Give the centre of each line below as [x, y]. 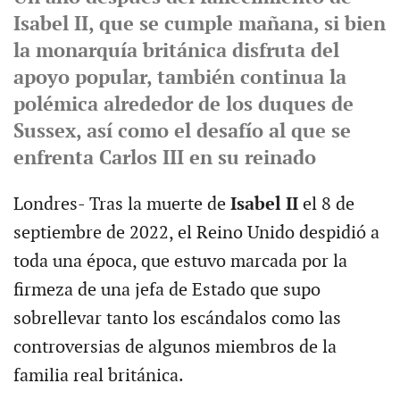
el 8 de [326, 204]
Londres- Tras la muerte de [121, 204]
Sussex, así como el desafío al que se [182, 131]
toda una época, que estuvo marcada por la [180, 261]
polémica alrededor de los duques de [183, 104]
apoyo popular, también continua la [179, 78]
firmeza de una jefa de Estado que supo [167, 290]
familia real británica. [98, 375]
